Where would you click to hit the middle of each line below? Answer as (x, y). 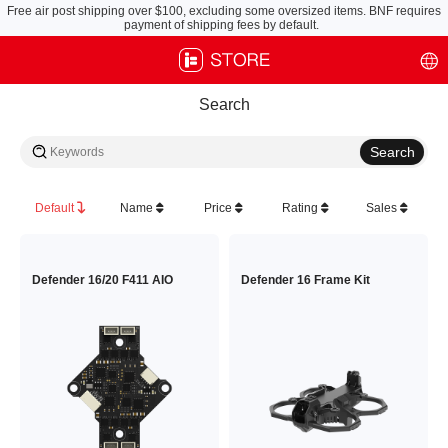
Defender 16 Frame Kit (305, 280)
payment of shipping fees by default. (224, 25)
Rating (302, 208)
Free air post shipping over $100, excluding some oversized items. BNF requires (224, 11)
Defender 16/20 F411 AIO (102, 280)
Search (224, 104)
